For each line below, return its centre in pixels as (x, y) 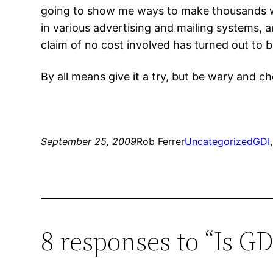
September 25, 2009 (89, 142)
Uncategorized (219, 142)
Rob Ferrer (161, 142)
